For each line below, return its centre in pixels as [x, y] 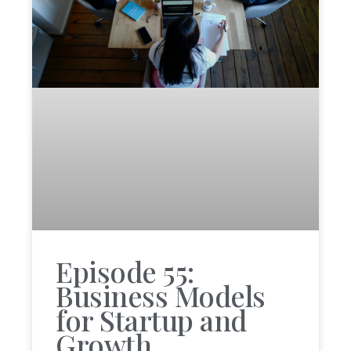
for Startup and [151, 320]
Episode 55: [125, 271]
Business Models [161, 296]
